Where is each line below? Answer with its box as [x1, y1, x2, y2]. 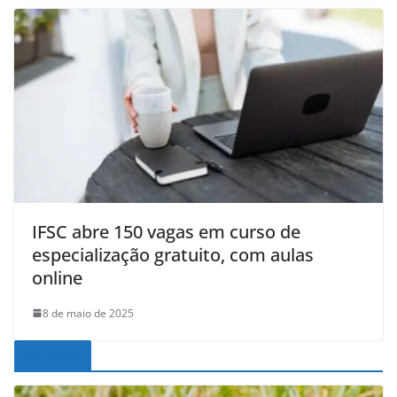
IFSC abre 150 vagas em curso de [32, 219, 300, 244]
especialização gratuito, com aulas [32, 242, 314, 267]
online [32, 265, 82, 290]
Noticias [25, 346, 82, 366]
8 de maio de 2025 [43, 305, 134, 321]
